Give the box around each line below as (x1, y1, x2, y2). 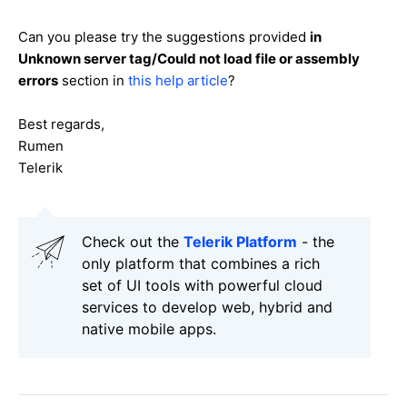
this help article (128, 72, 228, 90)
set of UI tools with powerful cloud (82, 276, 323, 295)
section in (58, 72, 128, 90)
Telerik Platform (184, 233, 297, 252)
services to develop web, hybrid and (82, 298, 333, 317)
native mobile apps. (82, 320, 216, 339)
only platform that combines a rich (82, 254, 320, 273)
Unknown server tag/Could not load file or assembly (18, 50, 360, 68)
